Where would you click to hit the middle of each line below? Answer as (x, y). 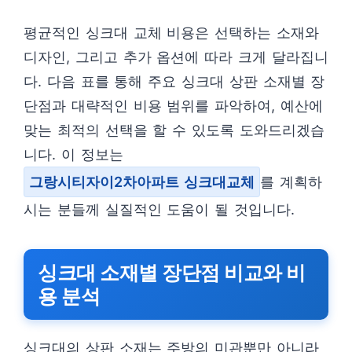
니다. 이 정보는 (73, 155)
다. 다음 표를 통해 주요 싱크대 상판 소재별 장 (174, 82)
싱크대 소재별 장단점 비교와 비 (172, 273)
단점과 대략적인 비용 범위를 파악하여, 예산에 (173, 106)
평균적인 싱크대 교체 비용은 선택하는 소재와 (171, 33)
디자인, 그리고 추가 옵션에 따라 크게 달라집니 (176, 57)
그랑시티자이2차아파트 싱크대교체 (142, 182)
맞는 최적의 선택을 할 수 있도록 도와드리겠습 (174, 130)
